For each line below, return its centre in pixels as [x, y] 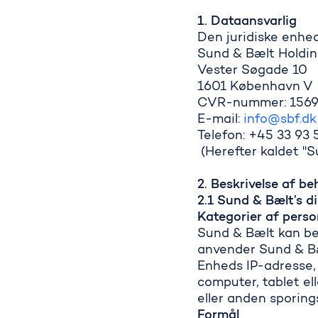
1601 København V [255, 87]
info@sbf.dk [280, 120]
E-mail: [221, 120]
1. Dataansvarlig [247, 22]
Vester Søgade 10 [252, 71]
